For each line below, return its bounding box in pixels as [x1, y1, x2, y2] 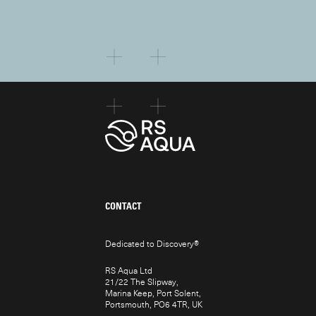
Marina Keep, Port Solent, [105, 287, 202, 298]
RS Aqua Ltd [105, 265, 153, 276]
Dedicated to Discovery [105, 238, 195, 250]
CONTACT [105, 200, 142, 212]
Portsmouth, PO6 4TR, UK [105, 298, 203, 310]
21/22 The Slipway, [105, 276, 179, 287]
